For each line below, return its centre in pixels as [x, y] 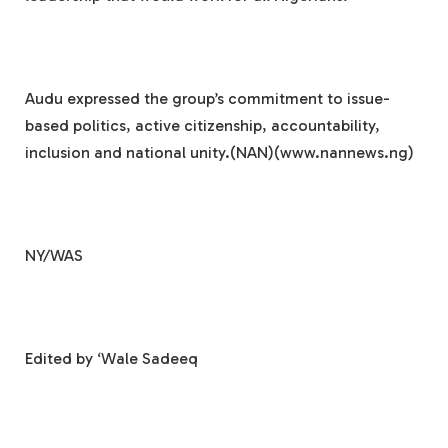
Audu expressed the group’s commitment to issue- [207, 98]
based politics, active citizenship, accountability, [202, 125]
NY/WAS [54, 255]
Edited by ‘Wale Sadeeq [111, 358]
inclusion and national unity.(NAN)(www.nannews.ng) [219, 152]
